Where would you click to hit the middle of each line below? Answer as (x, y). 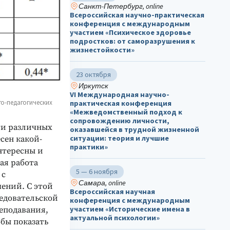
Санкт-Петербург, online (121, 6)
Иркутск (93, 85)
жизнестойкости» (102, 50)
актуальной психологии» (115, 217)
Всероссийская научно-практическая (137, 15)
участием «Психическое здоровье (130, 32)
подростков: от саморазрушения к (132, 41)
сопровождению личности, (120, 120)
